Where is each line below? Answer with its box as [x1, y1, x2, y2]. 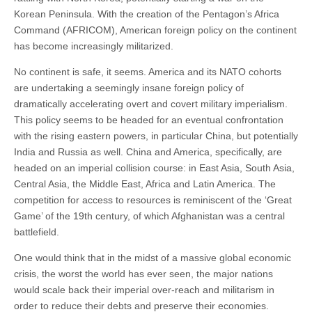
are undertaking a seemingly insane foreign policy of [14, 81, 244, 93]
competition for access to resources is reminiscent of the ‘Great [14, 194, 292, 205]
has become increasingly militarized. [14, 40, 173, 52]
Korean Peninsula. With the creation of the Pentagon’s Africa [14, 8, 279, 19]
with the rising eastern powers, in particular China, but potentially [14, 130, 298, 141]
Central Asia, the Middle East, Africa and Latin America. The [14, 178, 276, 189]
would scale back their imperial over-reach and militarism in [14, 283, 274, 295]
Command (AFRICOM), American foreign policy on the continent [14, 24, 297, 36]
